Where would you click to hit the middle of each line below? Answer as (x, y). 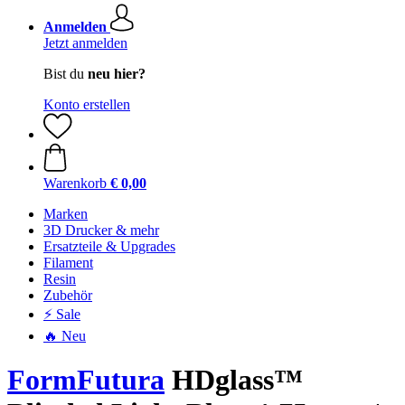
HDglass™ (234, 380)
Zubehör (68, 295)
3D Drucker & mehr (101, 230)
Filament (68, 263)
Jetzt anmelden (85, 43)
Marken (66, 214)
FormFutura (86, 380)
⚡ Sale (62, 314)
